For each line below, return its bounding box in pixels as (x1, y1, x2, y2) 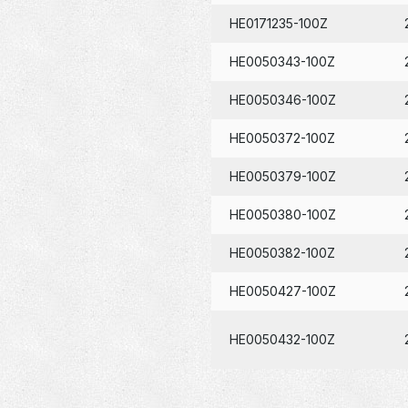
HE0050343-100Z (229, 53, 335, 69)
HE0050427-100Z (229, 282, 336, 299)
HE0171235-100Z (229, 15, 328, 31)
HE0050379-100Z (229, 168, 336, 184)
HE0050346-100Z (229, 91, 336, 107)
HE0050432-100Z (229, 331, 335, 347)
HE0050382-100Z (229, 244, 335, 260)
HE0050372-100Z (229, 129, 335, 146)
